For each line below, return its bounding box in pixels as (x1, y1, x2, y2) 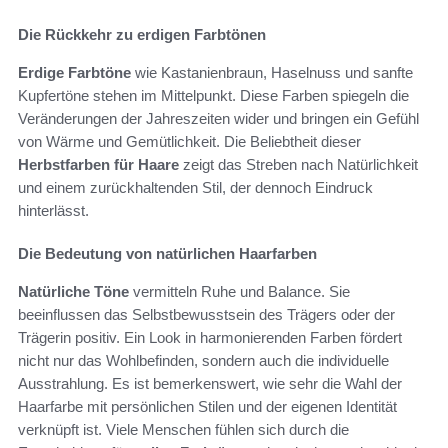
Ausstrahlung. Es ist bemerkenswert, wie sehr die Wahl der (18, 374, 402, 392)
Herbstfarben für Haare (18, 155, 179, 173)
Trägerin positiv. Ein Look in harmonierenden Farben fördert (18, 328, 402, 346)
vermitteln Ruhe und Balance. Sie (129, 282, 350, 300)
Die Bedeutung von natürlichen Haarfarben (18, 244, 317, 262)
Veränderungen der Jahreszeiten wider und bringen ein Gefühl (18, 109, 419, 127)
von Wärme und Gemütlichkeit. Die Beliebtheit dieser (18, 132, 361, 150)
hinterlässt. (18, 201, 89, 219)
